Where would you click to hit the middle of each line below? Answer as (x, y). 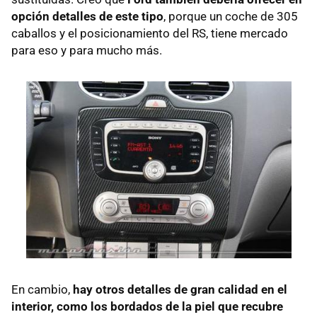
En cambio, (42, 289)
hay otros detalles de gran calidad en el (180, 289)
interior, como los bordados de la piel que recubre (147, 306)
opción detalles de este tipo (87, 16)
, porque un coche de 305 (231, 16)
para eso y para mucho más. (87, 50)
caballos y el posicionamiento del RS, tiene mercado (150, 33)
